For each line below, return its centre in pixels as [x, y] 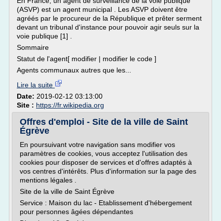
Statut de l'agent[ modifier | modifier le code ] [87, 59]
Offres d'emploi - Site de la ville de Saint [104, 122]
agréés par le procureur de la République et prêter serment [109, 18]
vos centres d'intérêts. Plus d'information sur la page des [108, 171]
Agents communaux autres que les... [74, 70]
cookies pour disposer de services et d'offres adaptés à [106, 162]
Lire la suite [36, 85]
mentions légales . [48, 180]
